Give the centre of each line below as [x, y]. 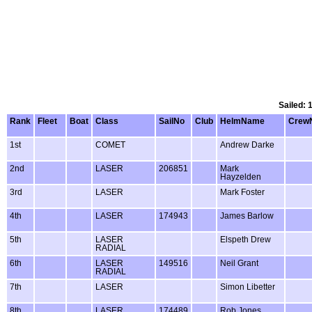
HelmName [242, 122]
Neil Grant [239, 264]
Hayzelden [241, 177]
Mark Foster [242, 193]
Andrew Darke [247, 145]
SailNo [172, 122]
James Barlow [247, 216]
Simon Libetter [248, 287]
